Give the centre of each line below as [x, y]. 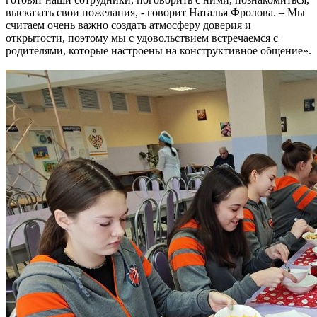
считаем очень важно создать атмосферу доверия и [128, 25]
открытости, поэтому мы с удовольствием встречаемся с [142, 38]
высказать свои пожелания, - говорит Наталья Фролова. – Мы [155, 13]
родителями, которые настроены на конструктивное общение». [158, 51]
